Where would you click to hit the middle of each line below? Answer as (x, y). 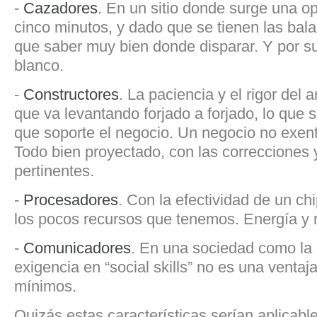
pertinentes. (54, 171)
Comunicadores (77, 248)
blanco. (39, 65)
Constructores (71, 94)
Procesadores (71, 200)
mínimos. (45, 286)
